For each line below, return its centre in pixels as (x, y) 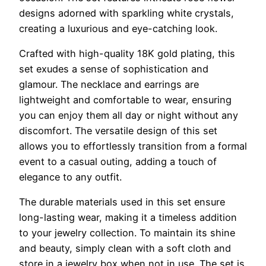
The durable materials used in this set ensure (122, 202)
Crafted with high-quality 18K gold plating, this (127, 53)
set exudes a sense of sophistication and (114, 69)
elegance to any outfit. (70, 177)
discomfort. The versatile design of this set (118, 130)
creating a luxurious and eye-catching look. (118, 28)
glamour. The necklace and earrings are (109, 84)
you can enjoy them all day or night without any (129, 115)
